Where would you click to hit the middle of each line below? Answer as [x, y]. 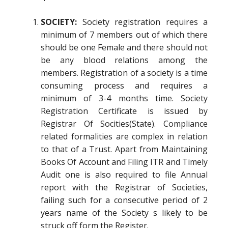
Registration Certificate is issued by [124, 111]
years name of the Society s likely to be [124, 213]
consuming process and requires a [124, 85]
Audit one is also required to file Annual [124, 175]
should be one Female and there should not [124, 47]
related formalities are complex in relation [124, 136]
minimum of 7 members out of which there [124, 35]
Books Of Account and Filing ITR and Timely [124, 162]
